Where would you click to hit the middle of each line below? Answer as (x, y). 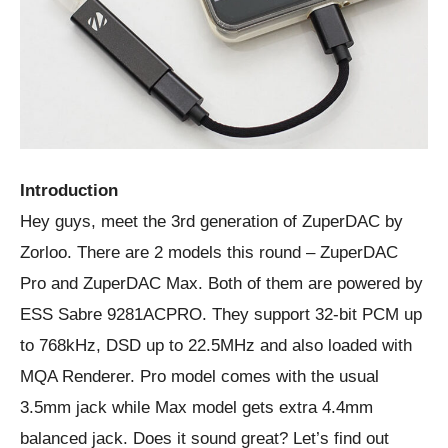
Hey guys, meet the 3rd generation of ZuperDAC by (211, 221)
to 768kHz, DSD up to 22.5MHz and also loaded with (216, 345)
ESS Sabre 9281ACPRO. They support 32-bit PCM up (221, 314)
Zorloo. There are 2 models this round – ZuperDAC (209, 252)
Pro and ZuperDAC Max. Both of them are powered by (221, 283)
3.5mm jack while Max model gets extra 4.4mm (196, 407)
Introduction (69, 190)
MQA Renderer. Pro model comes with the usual (199, 376)
